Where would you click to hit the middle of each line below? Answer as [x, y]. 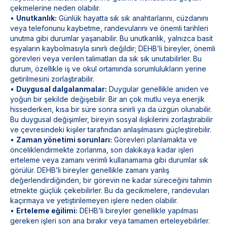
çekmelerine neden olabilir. [55, 8]
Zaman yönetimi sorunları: [64, 140]
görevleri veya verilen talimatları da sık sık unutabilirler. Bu [106, 59]
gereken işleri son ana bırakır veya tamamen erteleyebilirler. [110, 221]
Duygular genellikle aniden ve [158, 89]
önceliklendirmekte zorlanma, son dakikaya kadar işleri [102, 150]
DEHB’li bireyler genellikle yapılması [138, 211]
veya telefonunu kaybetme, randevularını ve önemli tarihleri [109, 28]
